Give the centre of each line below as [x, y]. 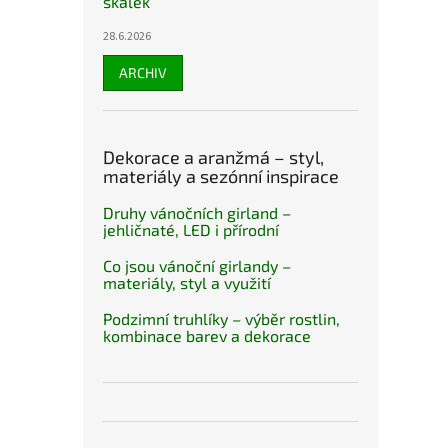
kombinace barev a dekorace [207, 336]
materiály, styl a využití [187, 283]
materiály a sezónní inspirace [221, 176]
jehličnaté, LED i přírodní [191, 230]
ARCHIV [143, 73]
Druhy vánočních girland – [197, 213]
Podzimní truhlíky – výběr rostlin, [221, 319]
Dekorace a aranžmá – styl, [213, 157]
